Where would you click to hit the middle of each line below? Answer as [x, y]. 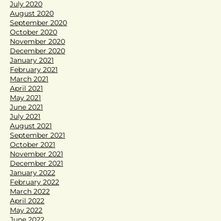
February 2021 [34, 69]
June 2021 [26, 107]
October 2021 [33, 144]
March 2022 [30, 191]
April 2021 [26, 88]
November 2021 [37, 154]
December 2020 [37, 51]
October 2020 [34, 32]
